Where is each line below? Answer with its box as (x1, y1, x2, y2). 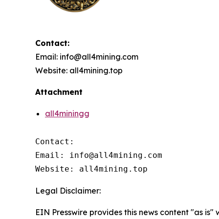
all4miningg (45, 109, 89, 119)
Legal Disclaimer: (35, 186, 101, 196)
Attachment (35, 87, 83, 97)
